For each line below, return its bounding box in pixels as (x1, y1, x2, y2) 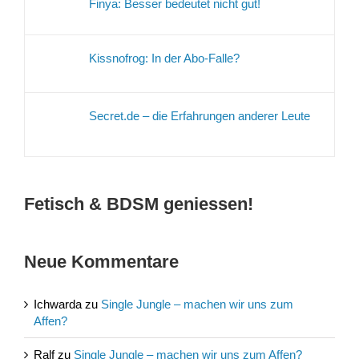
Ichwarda (34, 296, 82, 311)
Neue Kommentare (24, 251, 179, 272)
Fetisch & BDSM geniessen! (24, 193, 253, 214)
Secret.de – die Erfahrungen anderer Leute (89, 108, 310, 123)
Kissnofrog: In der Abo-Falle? (89, 51, 240, 66)
